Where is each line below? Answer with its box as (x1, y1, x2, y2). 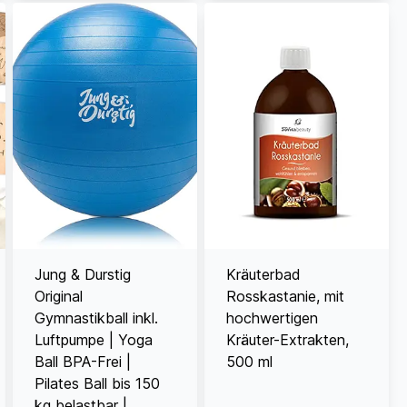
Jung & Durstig (34, 264, 131, 283)
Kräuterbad (225, 264, 301, 283)
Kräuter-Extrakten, (225, 330, 349, 349)
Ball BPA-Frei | (34, 352, 131, 371)
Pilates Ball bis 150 (34, 373, 160, 392)
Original (34, 286, 83, 305)
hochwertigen (225, 308, 318, 327)
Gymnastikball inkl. (34, 308, 158, 327)
